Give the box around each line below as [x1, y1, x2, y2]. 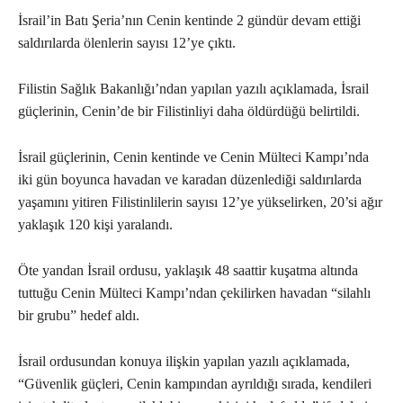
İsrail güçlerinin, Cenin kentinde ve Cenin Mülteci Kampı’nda [18, 149, 369, 166]
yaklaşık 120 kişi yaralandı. [18, 217, 173, 233]
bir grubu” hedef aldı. [18, 308, 139, 324]
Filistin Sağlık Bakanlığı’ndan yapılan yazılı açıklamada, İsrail [18, 81, 369, 97]
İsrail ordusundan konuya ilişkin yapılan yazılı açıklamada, [18, 354, 350, 370]
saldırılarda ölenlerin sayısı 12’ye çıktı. [18, 35, 236, 51]
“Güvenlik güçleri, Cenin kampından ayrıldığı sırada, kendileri [18, 376, 372, 392]
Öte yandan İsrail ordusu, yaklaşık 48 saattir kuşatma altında [18, 263, 358, 279]
